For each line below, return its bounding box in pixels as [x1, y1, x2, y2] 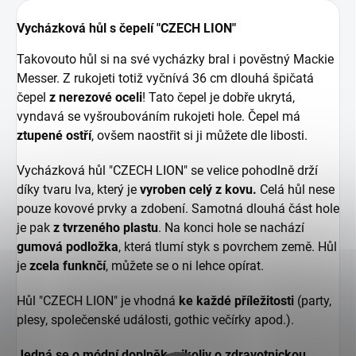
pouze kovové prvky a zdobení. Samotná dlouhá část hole [17, 201, 339, 217]
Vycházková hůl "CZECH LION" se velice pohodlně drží [17, 163, 318, 179]
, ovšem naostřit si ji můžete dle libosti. [91, 128, 308, 144]
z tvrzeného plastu [53, 220, 158, 236]
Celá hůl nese [257, 182, 335, 198]
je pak [17, 220, 53, 236]
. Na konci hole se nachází [158, 220, 304, 236]
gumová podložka [17, 239, 118, 255]
